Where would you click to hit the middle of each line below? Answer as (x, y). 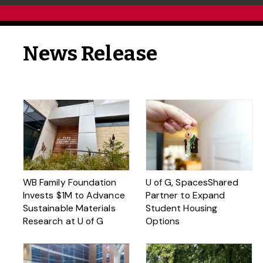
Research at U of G (64, 221)
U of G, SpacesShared (192, 183)
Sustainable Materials (69, 208)
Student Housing (181, 208)
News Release (90, 54)
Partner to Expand (185, 195)
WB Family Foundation (70, 183)
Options (163, 221)
